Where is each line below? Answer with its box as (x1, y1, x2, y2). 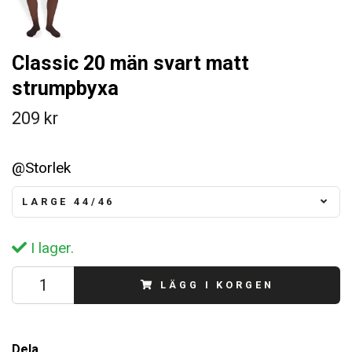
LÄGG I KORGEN (160, 279, 274, 291)
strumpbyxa (12, 77, 119, 101)
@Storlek (12, 159, 71, 178)
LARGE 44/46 (22, 195, 115, 207)
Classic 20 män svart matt (12, 52, 249, 75)
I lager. (27, 239, 74, 257)
